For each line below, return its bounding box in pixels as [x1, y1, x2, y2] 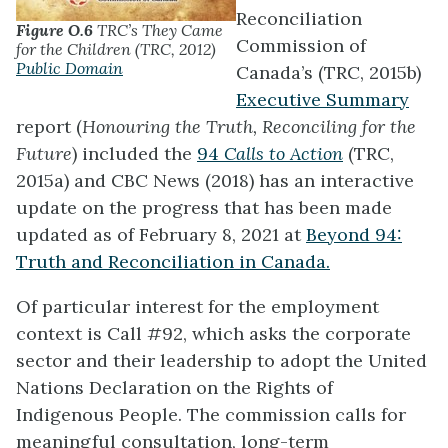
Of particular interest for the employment [16, 295, 379, 319]
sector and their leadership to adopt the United [16, 349, 427, 373]
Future [16, 142, 72, 166]
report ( [16, 115, 82, 139]
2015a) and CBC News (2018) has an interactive [16, 169, 414, 193]
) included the [72, 142, 197, 166]
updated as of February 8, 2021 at [16, 223, 306, 247]
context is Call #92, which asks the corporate [16, 322, 411, 346]
